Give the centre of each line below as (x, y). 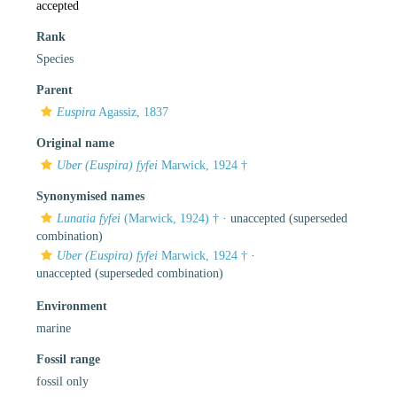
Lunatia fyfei (89, 218)
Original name (75, 143)
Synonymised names (90, 196)
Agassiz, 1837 (132, 112)
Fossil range (68, 359)
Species (55, 58)
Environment (72, 306)
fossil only (62, 381)
